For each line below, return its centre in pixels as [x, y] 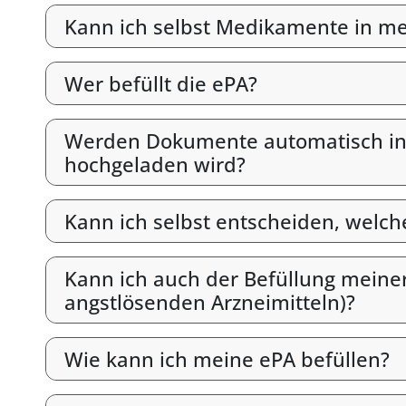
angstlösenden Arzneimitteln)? [210, 302]
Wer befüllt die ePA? [161, 83]
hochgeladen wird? [155, 164]
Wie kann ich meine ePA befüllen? [227, 359]
